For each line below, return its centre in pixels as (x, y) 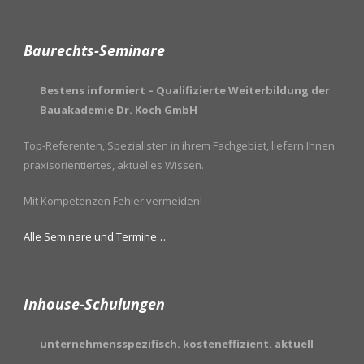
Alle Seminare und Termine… (95, 237)
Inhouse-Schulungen (94, 304)
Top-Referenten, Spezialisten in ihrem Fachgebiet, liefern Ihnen (179, 146)
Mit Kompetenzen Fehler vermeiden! (113, 201)
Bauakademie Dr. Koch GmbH (119, 110)
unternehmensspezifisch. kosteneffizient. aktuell (177, 344)
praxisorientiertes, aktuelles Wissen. (114, 165)
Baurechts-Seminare (94, 51)
